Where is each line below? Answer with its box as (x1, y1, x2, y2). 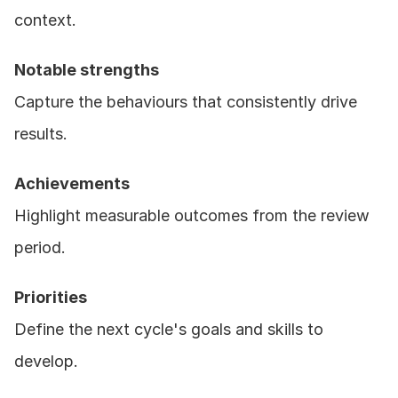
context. (14, 11, 76, 30)
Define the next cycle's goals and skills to (14, 320, 323, 339)
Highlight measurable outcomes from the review (14, 206, 370, 226)
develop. (14, 352, 78, 371)
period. (14, 238, 66, 258)
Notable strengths (14, 60, 159, 80)
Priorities (14, 288, 87, 307)
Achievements (14, 174, 130, 194)
